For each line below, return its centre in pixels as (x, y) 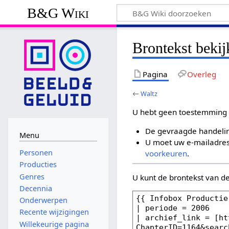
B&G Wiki (58, 13)
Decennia (36, 188)
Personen (36, 153)
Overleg (201, 74)
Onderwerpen (43, 200)
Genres (32, 176)
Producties (38, 165)
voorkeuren (166, 154)
